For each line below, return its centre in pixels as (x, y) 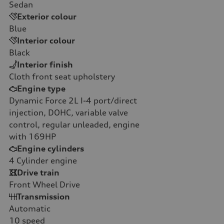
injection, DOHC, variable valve (68, 112)
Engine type (41, 88)
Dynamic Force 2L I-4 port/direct (73, 100)
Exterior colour (47, 16)
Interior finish (45, 64)
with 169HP (32, 136)
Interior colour (46, 40)
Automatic (30, 208)
